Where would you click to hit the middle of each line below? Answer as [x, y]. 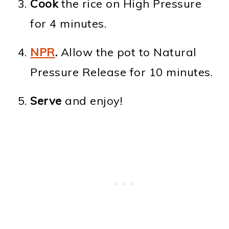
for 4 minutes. [68, 24]
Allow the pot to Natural [127, 52]
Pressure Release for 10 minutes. [122, 72]
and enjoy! [92, 101]
